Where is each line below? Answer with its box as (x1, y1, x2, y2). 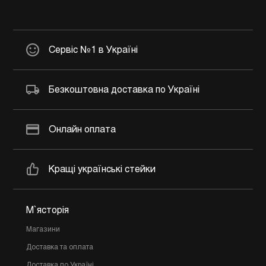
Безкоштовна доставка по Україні (49, 85, 199, 94)
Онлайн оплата (49, 125, 116, 134)
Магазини (26, 226, 60, 234)
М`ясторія (26, 206, 69, 216)
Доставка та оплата (26, 244, 93, 252)
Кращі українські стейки (49, 164, 156, 174)
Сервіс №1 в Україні (49, 45, 138, 55)
